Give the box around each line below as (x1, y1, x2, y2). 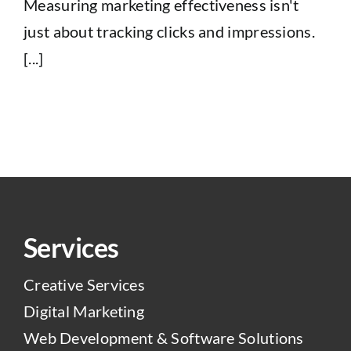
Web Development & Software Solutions (23, 327, 304, 347)
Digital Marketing (23, 301, 145, 320)
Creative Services (23, 274, 146, 294)
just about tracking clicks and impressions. (24, 21, 315, 41)
